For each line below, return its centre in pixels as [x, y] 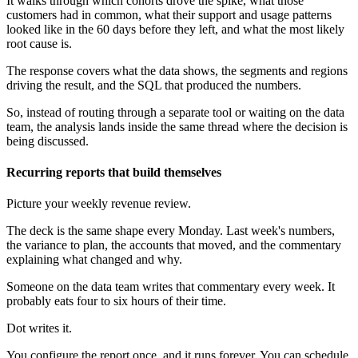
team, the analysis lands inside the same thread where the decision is [177, 126]
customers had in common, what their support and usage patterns [169, 14]
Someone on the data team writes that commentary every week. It [171, 287]
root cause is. [39, 43]
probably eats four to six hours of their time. [116, 301]
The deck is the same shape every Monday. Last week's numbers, [171, 231]
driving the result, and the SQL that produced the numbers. [154, 85]
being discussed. [48, 141]
